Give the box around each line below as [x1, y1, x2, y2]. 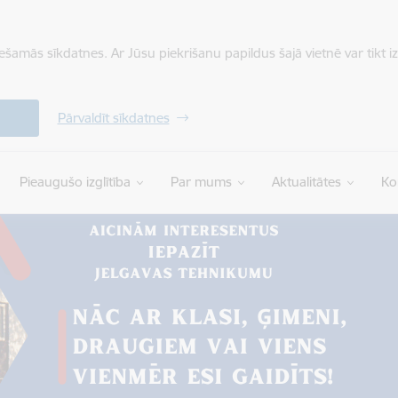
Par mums [170, 173, 232, 190]
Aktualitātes [271, 173, 341, 190]
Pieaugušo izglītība [19, 173, 131, 190]
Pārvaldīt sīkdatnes [57, 109, 170, 126]
